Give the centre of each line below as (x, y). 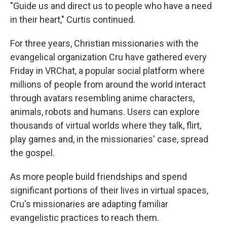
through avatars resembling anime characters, (102, 98)
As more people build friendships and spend (99, 177)
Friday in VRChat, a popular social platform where (107, 71)
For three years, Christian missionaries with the (104, 43)
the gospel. (32, 153)
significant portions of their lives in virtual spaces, (109, 190)
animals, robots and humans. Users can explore (105, 112)
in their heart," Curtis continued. (73, 20)
